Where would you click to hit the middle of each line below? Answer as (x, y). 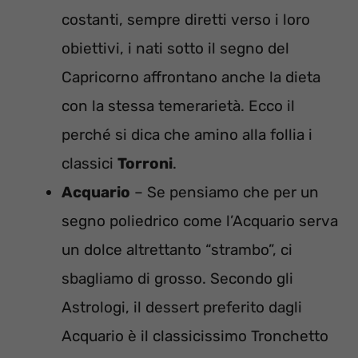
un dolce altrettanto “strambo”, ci (177, 250)
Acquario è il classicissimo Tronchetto (195, 336)
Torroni (145, 164)
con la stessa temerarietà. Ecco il (178, 106)
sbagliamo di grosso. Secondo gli (177, 279)
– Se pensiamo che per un (225, 193)
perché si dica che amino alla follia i (187, 135)
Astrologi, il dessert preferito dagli (182, 308)
